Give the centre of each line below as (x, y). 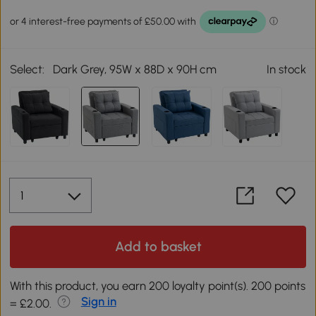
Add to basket (158, 247)
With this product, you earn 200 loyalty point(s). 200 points (158, 286)
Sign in (98, 302)
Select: (28, 69)
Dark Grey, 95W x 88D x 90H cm (135, 69)
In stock (286, 69)
